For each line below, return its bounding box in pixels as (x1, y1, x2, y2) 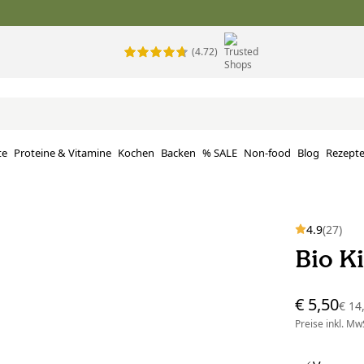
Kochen (118, 145, 154, 161)
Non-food (244, 145, 291, 161)
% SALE (202, 145, 237, 161)
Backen (161, 145, 196, 161)
